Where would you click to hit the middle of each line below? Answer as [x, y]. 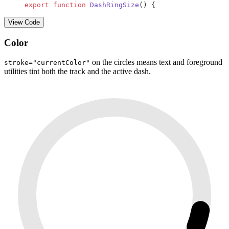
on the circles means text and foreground [156, 62]
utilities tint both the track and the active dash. [77, 72]
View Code [24, 22]
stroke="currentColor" [47, 63]
